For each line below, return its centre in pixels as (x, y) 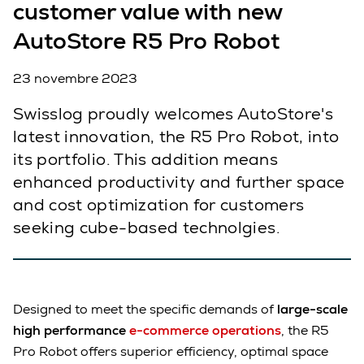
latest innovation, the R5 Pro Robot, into (176, 137)
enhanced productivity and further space (179, 182)
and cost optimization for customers (159, 205)
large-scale (312, 309)
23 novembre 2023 (75, 79)
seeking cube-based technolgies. (147, 228)
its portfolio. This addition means (145, 160)
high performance (71, 330)
